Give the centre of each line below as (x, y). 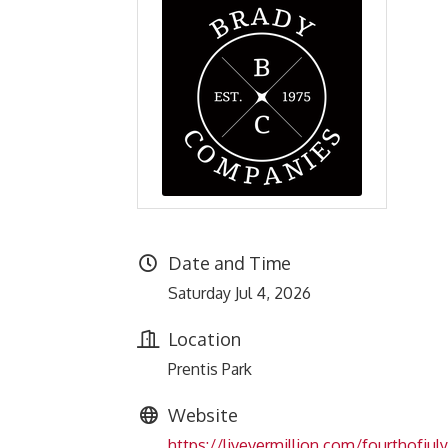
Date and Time (229, 263)
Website (203, 415)
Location (204, 339)
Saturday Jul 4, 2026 (239, 293)
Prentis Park (210, 369)
